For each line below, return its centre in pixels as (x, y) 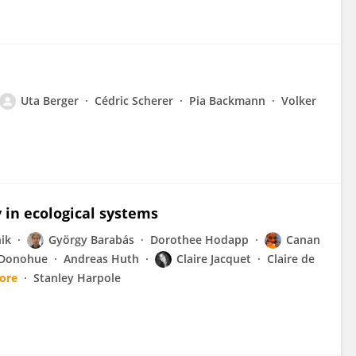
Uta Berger (50, 101)
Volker (299, 101)
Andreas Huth (101, 259)
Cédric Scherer (134, 101)
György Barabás (91, 240)
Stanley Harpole (77, 278)
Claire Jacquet (214, 259)
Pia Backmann (227, 101)
